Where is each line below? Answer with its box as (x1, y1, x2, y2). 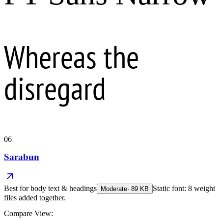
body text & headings (30, 184, 97, 193)
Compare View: (4, 209, 53, 218)
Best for (4, 184, 30, 193)
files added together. (4, 193, 66, 202)
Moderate (101, 185, 127, 193)
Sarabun (4, 151, 39, 162)
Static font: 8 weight (153, 184, 215, 193)
